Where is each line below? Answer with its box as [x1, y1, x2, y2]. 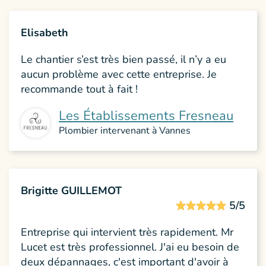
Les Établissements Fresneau [59, 106, 233, 125]
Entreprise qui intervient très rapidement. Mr [21, 224, 233, 239]
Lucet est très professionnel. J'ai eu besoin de [21, 239, 239, 254]
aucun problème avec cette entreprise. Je [21, 66, 217, 81]
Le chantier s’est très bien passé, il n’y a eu [21, 52, 226, 66]
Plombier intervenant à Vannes [59, 123, 191, 137]
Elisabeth [21, 25, 68, 40]
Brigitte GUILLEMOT [21, 183, 122, 198]
